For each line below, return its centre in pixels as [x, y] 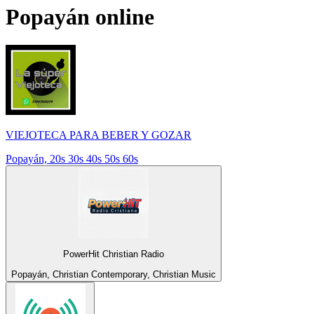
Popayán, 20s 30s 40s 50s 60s [72, 159]
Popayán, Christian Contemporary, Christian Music [114, 274]
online [122, 16]
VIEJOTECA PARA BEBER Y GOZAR [98, 135]
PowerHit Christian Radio [114, 254]
